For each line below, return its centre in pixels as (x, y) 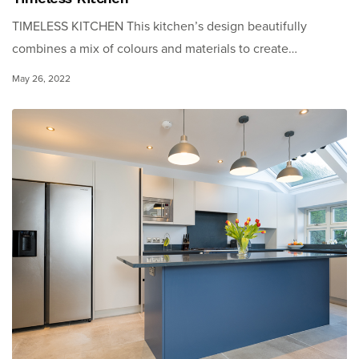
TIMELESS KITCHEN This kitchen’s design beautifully (159, 26)
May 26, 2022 (41, 78)
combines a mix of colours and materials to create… (155, 48)
